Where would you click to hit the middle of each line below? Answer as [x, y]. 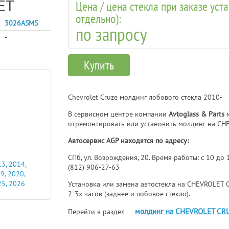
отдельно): [99, 19]
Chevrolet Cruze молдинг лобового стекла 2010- [145, 97]
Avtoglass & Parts [197, 114]
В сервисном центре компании [119, 114]
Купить [99, 65]
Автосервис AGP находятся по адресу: [129, 140]
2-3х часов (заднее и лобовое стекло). [129, 193]
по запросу [112, 34]
